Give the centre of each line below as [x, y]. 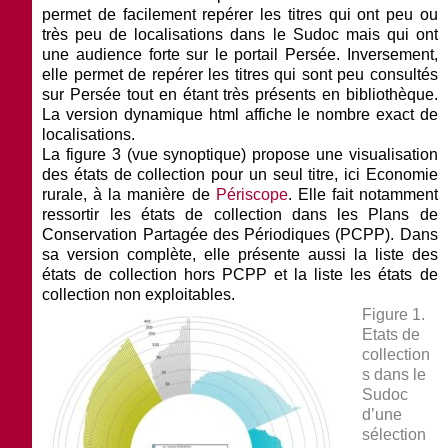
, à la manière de [149, 194]
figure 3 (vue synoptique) [156, 154]
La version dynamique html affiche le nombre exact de [240, 114]
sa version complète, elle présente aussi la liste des [240, 254]
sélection [394, 434]
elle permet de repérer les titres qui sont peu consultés [240, 74]
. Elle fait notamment [362, 194]
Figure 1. [394, 314]
